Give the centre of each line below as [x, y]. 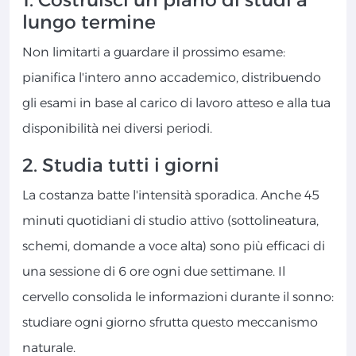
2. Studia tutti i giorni [121, 165]
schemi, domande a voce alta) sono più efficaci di [174, 246]
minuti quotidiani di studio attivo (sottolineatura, [170, 221]
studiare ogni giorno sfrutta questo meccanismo [170, 323]
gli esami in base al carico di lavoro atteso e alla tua [176, 103]
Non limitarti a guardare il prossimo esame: [154, 52]
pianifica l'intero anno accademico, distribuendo [172, 78]
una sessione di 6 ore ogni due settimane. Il [154, 272]
